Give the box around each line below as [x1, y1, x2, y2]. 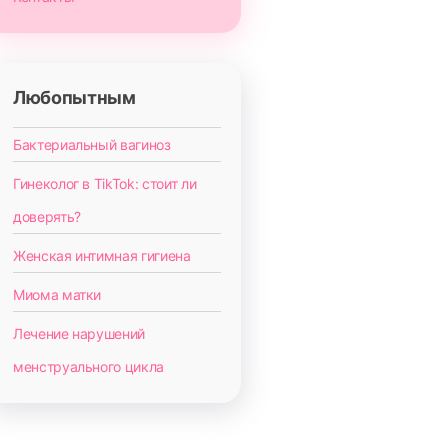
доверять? [12, 208, 81, 225]
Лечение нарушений [12, 325, 146, 342]
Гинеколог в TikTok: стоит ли [12, 175, 197, 192]
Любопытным [12, 87, 136, 108]
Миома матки [12, 286, 102, 303]
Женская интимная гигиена [12, 247, 191, 264]
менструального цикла [12, 358, 164, 375]
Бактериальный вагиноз [12, 136, 171, 153]
